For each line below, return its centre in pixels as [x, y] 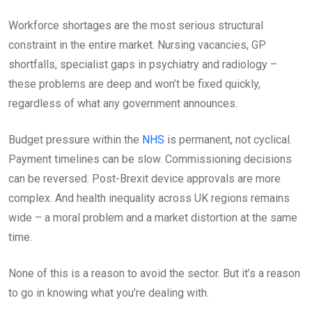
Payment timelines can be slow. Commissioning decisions [150, 159]
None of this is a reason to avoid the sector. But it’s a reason [154, 274]
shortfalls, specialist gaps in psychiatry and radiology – [143, 65]
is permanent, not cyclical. [228, 140]
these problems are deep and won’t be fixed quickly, [134, 84]
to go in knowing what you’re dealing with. [109, 293]
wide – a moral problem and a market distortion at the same [153, 218]
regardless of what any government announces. [123, 104]
